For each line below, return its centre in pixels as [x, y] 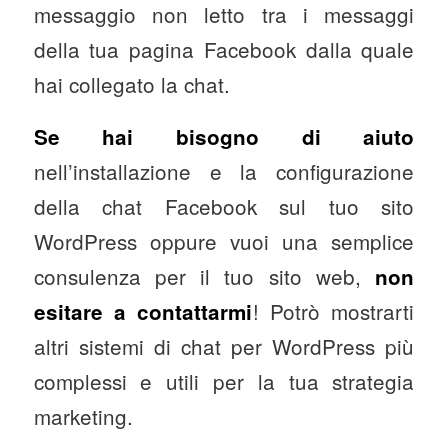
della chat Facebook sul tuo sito [224, 206]
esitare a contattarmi [143, 312]
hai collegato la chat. [131, 83]
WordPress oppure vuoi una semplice [224, 241]
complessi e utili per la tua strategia [224, 381]
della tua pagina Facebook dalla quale [224, 48]
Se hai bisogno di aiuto [224, 137]
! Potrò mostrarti [333, 311]
